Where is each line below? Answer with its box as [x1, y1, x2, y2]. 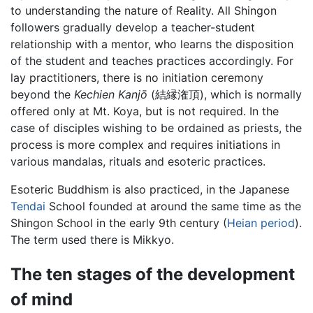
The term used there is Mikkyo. [10, 233, 174, 247]
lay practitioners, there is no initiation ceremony [10, 71, 263, 85]
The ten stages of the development [10, 263, 295, 284]
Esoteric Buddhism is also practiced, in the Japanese [10, 182, 289, 197]
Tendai [10, 199, 45, 214]
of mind [10, 289, 73, 310]
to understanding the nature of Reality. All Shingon [10, 3, 277, 18]
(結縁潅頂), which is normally [147, 87, 302, 102]
